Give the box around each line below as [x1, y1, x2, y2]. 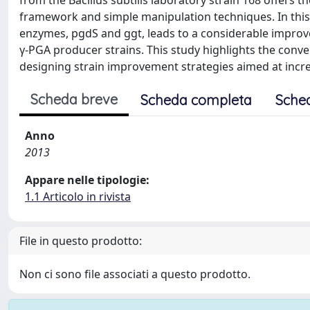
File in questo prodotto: [19, 233, 142, 248]
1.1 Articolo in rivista [25, 189, 131, 204]
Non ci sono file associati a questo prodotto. [19, 266, 250, 282]
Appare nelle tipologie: [25, 172, 149, 188]
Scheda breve [30, 91, 118, 108]
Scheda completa [140, 91, 252, 109]
